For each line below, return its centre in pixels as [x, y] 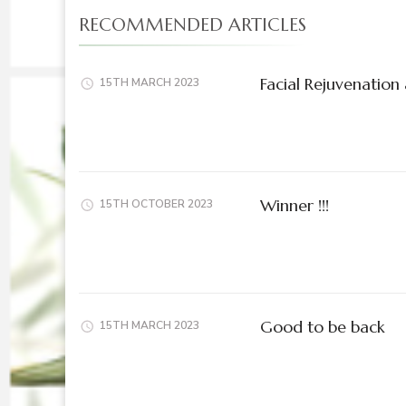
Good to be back [323, 326]
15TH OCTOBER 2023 [156, 204]
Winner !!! [295, 205]
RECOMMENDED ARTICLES [193, 24]
